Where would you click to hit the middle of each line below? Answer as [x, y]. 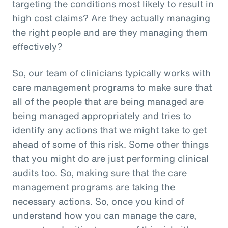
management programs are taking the [94, 187]
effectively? [37, 46]
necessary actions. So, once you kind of [98, 201]
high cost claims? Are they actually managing [111, 18]
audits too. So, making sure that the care [99, 172]
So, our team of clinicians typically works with [111, 73]
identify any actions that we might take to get [109, 130]
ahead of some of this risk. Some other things [110, 144]
